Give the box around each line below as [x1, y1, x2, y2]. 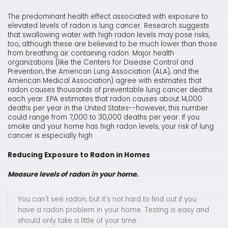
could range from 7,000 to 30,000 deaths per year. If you [8, 112, 199, 123]
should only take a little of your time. [18, 216, 138, 226]
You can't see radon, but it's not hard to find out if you [18, 194, 196, 205]
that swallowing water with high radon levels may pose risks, [8, 30, 210, 40]
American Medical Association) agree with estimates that [8, 76, 202, 86]
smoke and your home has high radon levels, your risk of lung [8, 122, 214, 132]
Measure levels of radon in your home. [8, 169, 138, 180]
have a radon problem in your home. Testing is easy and [18, 205, 209, 215]
